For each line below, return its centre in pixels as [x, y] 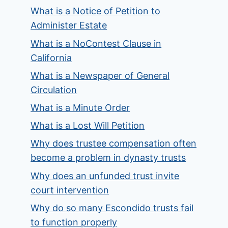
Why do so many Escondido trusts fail [112, 208]
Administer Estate [69, 25]
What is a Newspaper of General [100, 75]
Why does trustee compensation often [114, 144]
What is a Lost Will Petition [88, 126]
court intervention [70, 190]
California [51, 58]
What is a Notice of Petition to [96, 11]
